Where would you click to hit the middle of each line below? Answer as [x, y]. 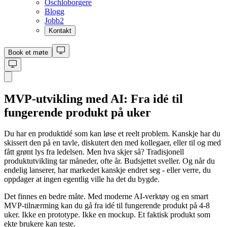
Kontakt [60, 30]
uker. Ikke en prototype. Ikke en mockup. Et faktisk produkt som [107, 215]
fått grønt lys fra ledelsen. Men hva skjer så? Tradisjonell [94, 152]
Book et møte [28, 52]
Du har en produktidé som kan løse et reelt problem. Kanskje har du [112, 134]
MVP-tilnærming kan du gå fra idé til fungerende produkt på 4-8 [107, 206]
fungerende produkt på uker [78, 112]
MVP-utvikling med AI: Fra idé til [93, 99]
